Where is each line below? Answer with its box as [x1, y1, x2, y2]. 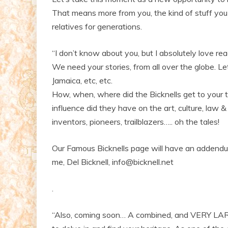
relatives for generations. [52, 21, 142, 32]
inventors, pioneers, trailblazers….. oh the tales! [52, 116, 219, 127]
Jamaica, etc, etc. [52, 75, 112, 85]
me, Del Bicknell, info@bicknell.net [52, 156, 174, 167]
